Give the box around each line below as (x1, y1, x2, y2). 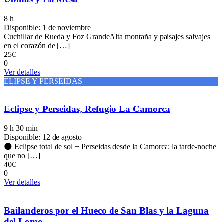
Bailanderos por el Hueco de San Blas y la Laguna (4, 205, 209, 216)
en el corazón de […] (4, 41, 70, 50)
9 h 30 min (4, 123, 38, 132)
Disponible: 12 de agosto (4, 132, 82, 141)
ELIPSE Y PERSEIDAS (4, 76, 82, 85)
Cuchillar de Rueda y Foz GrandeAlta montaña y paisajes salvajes (4, 32, 210, 41)
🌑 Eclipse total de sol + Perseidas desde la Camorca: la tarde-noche (4, 142, 216, 151)
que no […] (4, 151, 40, 160)
